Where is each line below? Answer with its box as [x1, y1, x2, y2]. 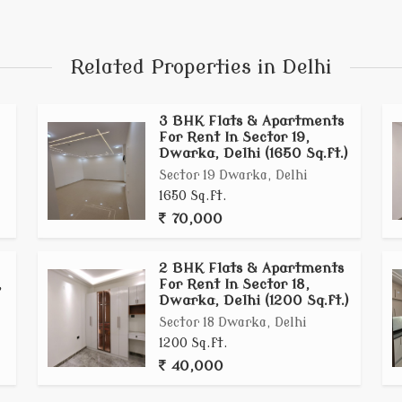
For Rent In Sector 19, [159, 129, 310, 145]
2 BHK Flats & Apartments [159, 260, 345, 276]
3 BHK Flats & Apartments [159, 113, 345, 129]
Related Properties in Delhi [70, 56, 332, 79]
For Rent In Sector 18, [159, 276, 310, 293]
